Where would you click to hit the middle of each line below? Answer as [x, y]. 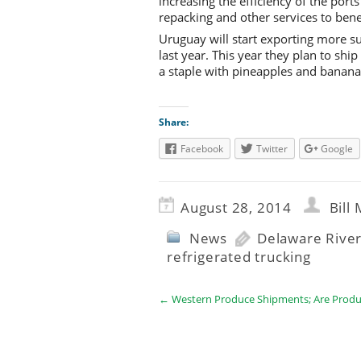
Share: [174, 122]
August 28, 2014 [236, 207]
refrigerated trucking [239, 256]
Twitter [272, 148]
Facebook [202, 148]
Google [337, 148]
